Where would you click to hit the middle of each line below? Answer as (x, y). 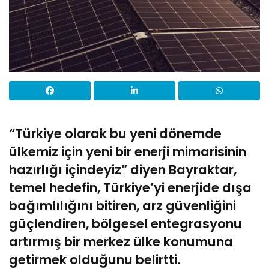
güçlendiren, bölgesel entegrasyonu (125, 224)
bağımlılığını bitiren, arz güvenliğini (122, 206)
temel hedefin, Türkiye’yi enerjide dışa (130, 188)
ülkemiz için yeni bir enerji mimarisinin (128, 152)
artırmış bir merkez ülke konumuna (121, 242)
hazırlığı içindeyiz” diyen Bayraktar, (123, 170)
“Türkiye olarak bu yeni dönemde (115, 134)
